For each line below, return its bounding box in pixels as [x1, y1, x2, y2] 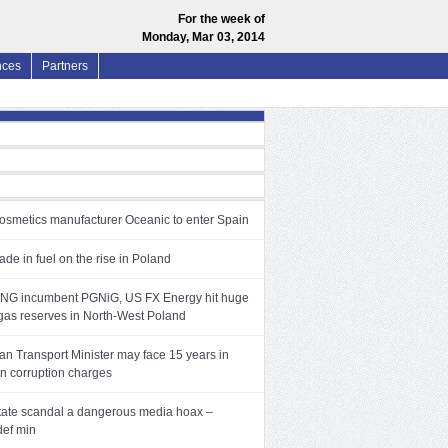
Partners [42, 59, 88, 73]
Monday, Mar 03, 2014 [142, 30, 265, 44]
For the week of [178, 12, 265, 26]
